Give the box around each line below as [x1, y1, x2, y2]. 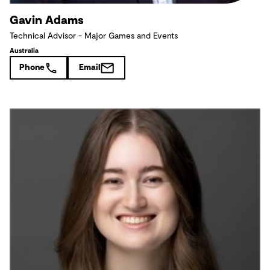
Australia [10, 48, 39, 55]
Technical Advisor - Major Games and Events [10, 32, 178, 41]
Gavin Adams [10, 14, 84, 27]
